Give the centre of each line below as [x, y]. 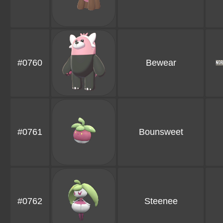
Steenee [161, 201]
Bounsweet [161, 132]
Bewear [161, 63]
